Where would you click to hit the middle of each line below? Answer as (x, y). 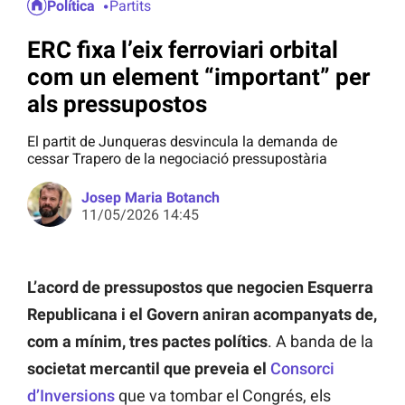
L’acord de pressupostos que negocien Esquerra (200, 287)
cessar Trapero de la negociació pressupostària (177, 159)
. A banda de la (320, 342)
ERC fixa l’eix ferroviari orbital (183, 49)
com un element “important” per (198, 76)
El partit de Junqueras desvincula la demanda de (182, 142)
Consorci (302, 369)
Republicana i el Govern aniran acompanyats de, (202, 315)
